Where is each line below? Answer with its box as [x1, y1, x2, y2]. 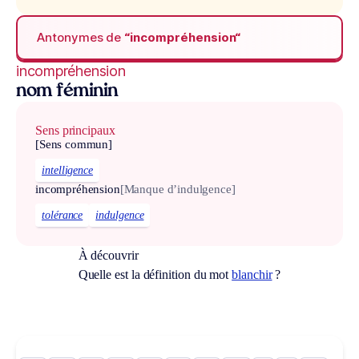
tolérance [42, 208, 83, 221]
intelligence [42, 164, 94, 177]
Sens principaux [35, 123, 115, 138]
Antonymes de [37, 29, 125, 45]
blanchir [232, 267, 272, 281]
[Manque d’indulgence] [119, 183, 236, 196]
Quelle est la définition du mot [78, 267, 232, 281]
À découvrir [78, 248, 139, 262]
